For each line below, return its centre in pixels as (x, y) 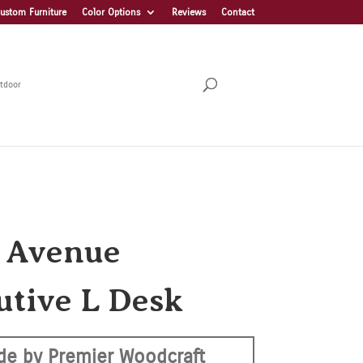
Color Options (111, 12)
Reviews (188, 12)
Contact (237, 12)
